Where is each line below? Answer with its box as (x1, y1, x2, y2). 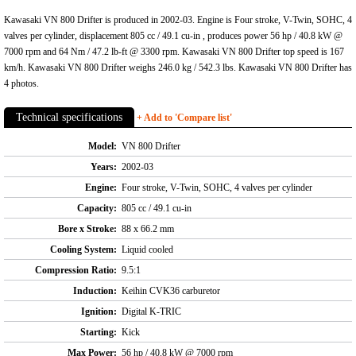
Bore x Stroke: (58, 222, 117, 234)
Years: (91, 161, 117, 172)
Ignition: (81, 305, 117, 317)
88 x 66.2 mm (122, 222, 174, 234)
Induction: (73, 284, 117, 296)
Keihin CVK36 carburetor (122, 284, 220, 296)
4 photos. (4, 77, 39, 89)
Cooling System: (50, 243, 117, 255)
